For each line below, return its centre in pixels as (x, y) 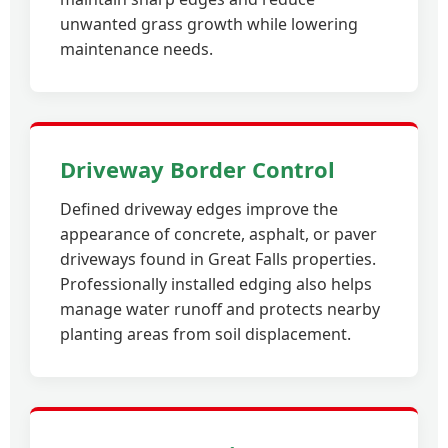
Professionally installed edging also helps (216, 284)
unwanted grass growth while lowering (209, 24)
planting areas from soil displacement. (205, 334)
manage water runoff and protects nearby (220, 309)
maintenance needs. (136, 49)
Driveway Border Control (197, 169)
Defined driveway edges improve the (199, 209)
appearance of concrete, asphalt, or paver (218, 234)
